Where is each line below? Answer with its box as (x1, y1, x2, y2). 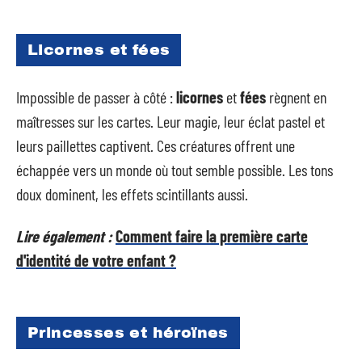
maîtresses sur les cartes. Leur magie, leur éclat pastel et (16, 111, 325, 131)
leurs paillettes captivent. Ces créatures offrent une (16, 135, 295, 155)
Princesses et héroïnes (27, 323, 229, 341)
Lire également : (16, 226, 112, 246)
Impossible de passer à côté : (16, 86, 176, 107)
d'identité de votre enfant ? (16, 250, 176, 270)
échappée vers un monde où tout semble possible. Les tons (16, 159, 333, 179)
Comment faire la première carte (116, 226, 308, 246)
